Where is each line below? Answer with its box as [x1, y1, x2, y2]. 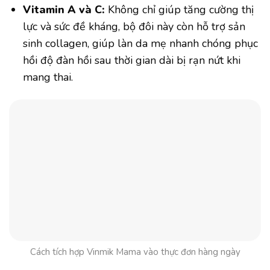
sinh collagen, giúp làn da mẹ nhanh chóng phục [23, 36, 259, 51]
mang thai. [23, 69, 74, 84]
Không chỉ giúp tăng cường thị [105, 2, 254, 17]
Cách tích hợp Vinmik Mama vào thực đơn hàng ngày [30, 246, 240, 259]
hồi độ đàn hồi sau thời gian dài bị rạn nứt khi [23, 52, 241, 67]
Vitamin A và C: [23, 2, 105, 17]
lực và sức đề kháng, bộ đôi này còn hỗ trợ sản [23, 19, 246, 34]
